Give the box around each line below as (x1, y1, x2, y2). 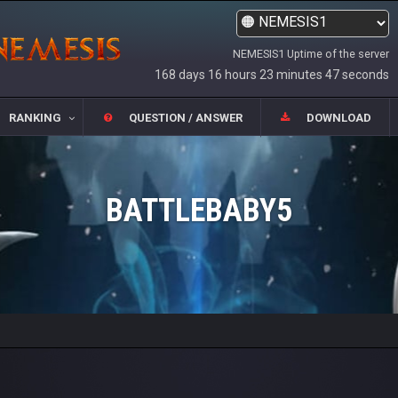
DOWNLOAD (306, 111, 372, 125)
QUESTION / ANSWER (129, 111, 243, 125)
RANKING (8, 111, 61, 125)
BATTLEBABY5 (106, 192, 292, 229)
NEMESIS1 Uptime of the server (233, 47, 389, 60)
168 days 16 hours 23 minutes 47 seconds (155, 68, 389, 82)
